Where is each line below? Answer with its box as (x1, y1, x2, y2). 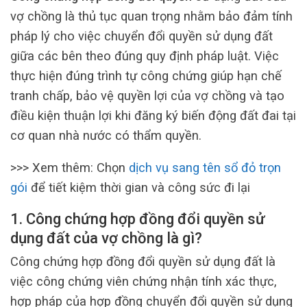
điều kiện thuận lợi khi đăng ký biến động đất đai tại (10, 108, 296, 123)
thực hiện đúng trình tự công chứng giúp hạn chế (10, 68, 282, 83)
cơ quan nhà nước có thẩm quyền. (10, 127, 201, 143)
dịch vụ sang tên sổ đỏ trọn (129, 160, 281, 175)
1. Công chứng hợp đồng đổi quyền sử (10, 210, 265, 228)
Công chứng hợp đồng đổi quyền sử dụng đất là (10, 254, 275, 269)
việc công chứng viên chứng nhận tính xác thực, (10, 273, 277, 288)
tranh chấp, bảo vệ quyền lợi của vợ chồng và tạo (10, 88, 284, 103)
